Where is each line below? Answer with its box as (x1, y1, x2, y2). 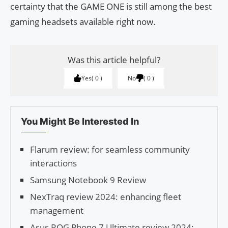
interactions (30, 157, 77, 169)
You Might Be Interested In (21, 116, 139, 127)
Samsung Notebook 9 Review (30, 174, 146, 186)
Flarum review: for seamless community (30, 144, 190, 156)
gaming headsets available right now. (10, 16, 156, 28)
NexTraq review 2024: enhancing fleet (30, 191, 181, 203)
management (30, 205, 83, 217)
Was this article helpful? (68, 54, 160, 66)
